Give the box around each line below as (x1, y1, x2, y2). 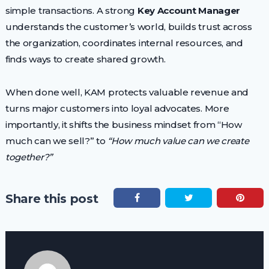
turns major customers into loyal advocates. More (5, 102, 229, 114)
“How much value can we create (107, 134, 249, 147)
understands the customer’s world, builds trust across (5, 20, 252, 32)
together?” (5, 151, 52, 163)
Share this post (5, 191, 98, 206)
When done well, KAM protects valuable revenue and (5, 86, 249, 98)
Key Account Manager (137, 4, 241, 16)
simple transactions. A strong (5, 4, 138, 16)
